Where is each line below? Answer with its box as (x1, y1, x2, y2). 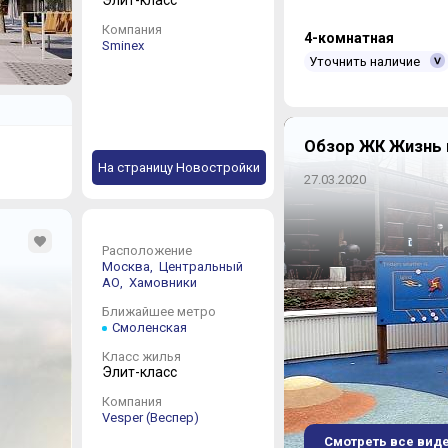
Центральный (158, 258, 243, 274)
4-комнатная (303, 30, 394, 47)
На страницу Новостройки (97, 159, 260, 175)
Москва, (101, 258, 156, 274)
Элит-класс (101, 363, 177, 380)
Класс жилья (101, 348, 181, 364)
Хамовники (128, 274, 197, 290)
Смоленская (111, 319, 187, 335)
